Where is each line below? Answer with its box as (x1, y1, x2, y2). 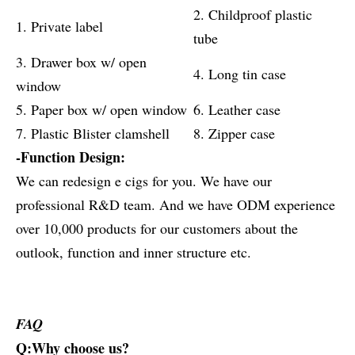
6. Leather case (193, 100, 281, 119)
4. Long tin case (193, 64, 286, 83)
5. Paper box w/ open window (16, 100, 187, 119)
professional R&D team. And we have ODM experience (16, 195, 335, 214)
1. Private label (16, 17, 103, 36)
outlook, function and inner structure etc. (16, 242, 251, 261)
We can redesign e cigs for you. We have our (16, 171, 272, 190)
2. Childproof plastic (193, 5, 312, 24)
